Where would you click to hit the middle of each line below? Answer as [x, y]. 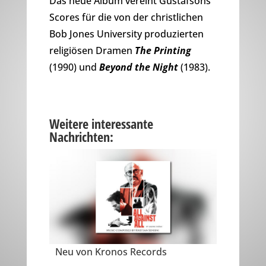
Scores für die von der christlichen [126, 18]
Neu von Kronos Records [111, 251]
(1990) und [74, 67]
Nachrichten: [81, 137]
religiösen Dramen [92, 51]
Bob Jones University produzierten [126, 34]
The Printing [163, 51]
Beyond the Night [138, 67]
